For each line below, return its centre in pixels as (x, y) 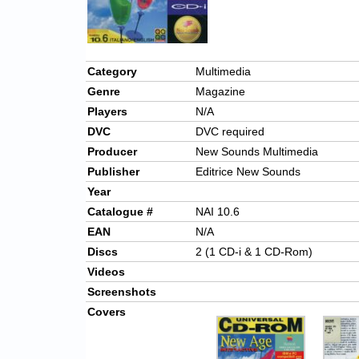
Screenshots (122, 292)
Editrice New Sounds (248, 172)
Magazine (220, 92)
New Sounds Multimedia (257, 152)
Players (107, 112)
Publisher (113, 172)
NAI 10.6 (218, 212)
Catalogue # (120, 212)
